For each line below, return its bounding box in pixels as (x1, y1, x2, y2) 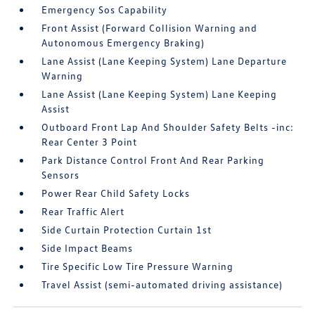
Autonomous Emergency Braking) (41, 37, 205, 49)
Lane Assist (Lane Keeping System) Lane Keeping (41, 88, 278, 100)
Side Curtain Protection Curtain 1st (41, 224, 212, 236)
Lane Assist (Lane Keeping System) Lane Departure (41, 55, 288, 67)
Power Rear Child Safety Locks (41, 187, 191, 199)
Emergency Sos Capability (41, 4, 168, 15)
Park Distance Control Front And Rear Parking (41, 154, 265, 166)
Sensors (41, 169, 80, 181)
